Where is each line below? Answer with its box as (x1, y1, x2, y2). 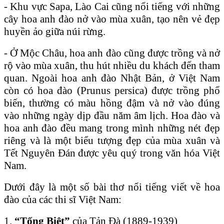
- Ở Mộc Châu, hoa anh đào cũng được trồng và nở (4, 46, 220, 59)
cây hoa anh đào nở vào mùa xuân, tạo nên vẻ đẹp (4, 12, 220, 25)
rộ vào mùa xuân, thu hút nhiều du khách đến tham (4, 59, 220, 71)
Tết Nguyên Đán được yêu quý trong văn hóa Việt (4, 146, 220, 159)
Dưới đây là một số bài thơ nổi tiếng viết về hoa (4, 180, 220, 193)
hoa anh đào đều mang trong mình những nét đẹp (4, 121, 220, 134)
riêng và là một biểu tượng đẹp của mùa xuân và (4, 134, 220, 146)
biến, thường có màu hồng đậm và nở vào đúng (4, 96, 220, 109)
